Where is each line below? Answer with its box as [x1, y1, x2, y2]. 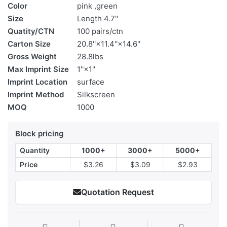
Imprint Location [8, 77, 67, 87]
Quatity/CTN [8, 26, 54, 36]
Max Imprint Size [8, 64, 69, 74]
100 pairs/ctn [77, 26, 123, 36]
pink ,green [77, 1, 118, 11]
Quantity [20, 146, 50, 155]
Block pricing [15, 129, 63, 139]
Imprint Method [8, 90, 64, 100]
